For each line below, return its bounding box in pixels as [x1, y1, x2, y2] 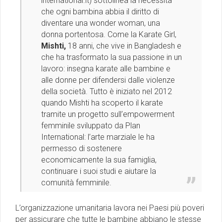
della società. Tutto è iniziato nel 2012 [41, 87, 172, 97]
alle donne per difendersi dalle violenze [41, 75, 175, 85]
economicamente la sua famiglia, [41, 155, 157, 165]
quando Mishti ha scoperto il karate [41, 98, 163, 108]
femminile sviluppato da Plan [41, 121, 140, 131]
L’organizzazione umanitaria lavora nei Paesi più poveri [15, 203, 204, 213]
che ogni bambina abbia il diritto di [41, 7, 159, 17]
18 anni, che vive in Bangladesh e [66, 41, 181, 51]
